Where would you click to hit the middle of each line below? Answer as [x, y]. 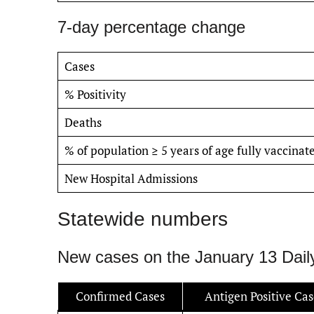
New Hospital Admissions [131, 178]
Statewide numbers [143, 219]
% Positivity [95, 94]
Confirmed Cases [120, 296]
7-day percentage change [151, 27]
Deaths [83, 122]
